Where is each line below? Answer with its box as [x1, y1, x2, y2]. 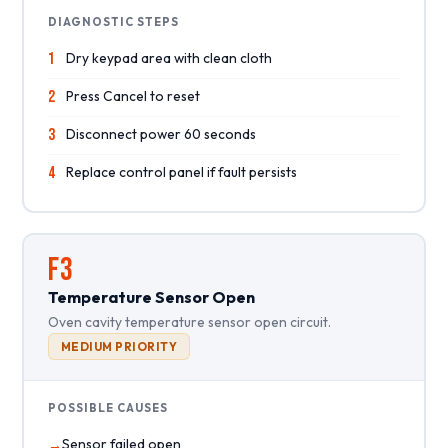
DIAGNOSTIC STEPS [47, 14, 179, 29]
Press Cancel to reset [65, 86, 200, 105]
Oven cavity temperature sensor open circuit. [47, 312, 331, 331]
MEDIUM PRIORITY [60, 338, 178, 354]
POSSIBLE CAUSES [47, 400, 168, 415]
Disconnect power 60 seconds [65, 124, 256, 143]
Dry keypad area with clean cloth [65, 48, 272, 67]
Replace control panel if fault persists [65, 162, 297, 181]
